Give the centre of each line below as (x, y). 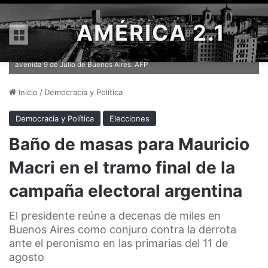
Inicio (27, 92)
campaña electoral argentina (126, 191)
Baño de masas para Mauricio (129, 144)
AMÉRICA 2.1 (151, 33)
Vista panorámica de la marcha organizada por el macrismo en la (131, 52)
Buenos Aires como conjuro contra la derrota (123, 229)
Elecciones (130, 118)
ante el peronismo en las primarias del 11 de (118, 243)
